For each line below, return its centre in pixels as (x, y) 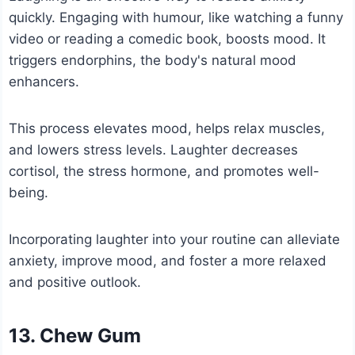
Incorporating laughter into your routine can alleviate (175, 239)
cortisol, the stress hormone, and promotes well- (164, 171)
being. (29, 192)
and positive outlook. (75, 282)
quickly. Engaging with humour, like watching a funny (176, 17)
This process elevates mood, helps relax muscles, (167, 128)
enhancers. (44, 81)
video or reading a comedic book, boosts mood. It (168, 38)
